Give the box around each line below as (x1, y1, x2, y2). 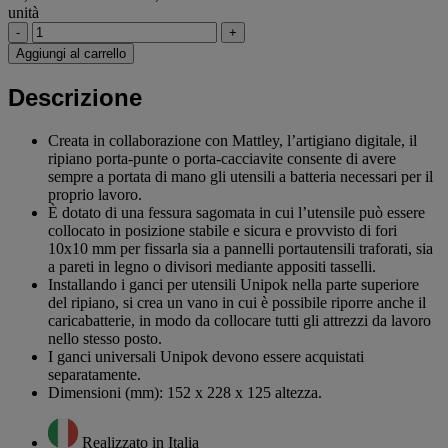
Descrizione (8, 83, 142, 111)
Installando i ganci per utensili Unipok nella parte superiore (48, 275, 419, 293)
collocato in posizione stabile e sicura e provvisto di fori (48, 221, 397, 239)
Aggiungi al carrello (16, 46, 126, 62)
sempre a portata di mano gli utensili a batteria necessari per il (48, 167, 433, 185)
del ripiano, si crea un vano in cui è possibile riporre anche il (48, 293, 426, 311)
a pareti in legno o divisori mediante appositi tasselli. (48, 257, 376, 275)
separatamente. (48, 365, 141, 383)
